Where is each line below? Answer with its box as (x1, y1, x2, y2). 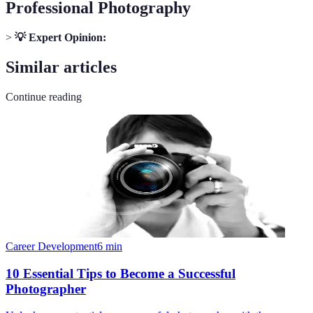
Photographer (6, 281, 86, 296)
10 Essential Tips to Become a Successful (6, 265, 235, 281)
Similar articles (6, 58, 117, 76)
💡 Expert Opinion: (15, 31, 106, 44)
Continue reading (6, 90, 82, 103)
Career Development (6, 240, 97, 252)
